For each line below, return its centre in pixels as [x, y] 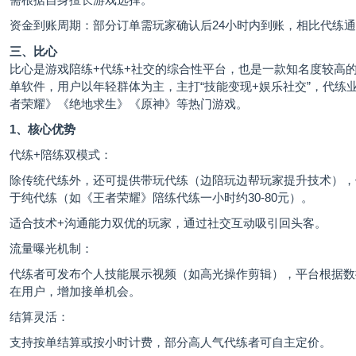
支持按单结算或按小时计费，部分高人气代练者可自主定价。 [170, 342]
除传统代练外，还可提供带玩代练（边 [111, 180]
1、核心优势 [43, 130]
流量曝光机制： [51, 249]
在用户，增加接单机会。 [75, 292]
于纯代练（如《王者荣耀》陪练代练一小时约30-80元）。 [161, 198]
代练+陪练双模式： [61, 155]
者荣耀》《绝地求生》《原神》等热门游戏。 [129, 104]
